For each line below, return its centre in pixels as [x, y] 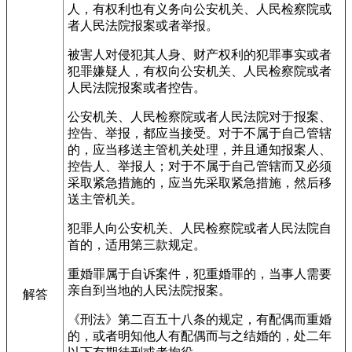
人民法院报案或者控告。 [137, 88]
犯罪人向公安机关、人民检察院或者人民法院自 [200, 228]
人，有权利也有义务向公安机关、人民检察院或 [200, 9]
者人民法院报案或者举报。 [143, 26]
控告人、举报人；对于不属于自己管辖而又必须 [200, 166]
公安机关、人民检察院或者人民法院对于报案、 [200, 117]
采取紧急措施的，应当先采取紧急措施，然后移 [200, 183]
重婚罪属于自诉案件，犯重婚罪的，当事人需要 [200, 274]
